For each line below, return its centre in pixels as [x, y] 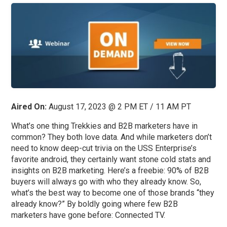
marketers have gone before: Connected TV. [88, 215]
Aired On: [29, 106]
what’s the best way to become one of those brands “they [113, 193]
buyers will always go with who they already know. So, [106, 181]
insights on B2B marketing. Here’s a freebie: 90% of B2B [110, 170]
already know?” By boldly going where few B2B [95, 204]
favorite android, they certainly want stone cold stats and [111, 159]
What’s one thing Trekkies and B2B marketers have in [105, 126]
